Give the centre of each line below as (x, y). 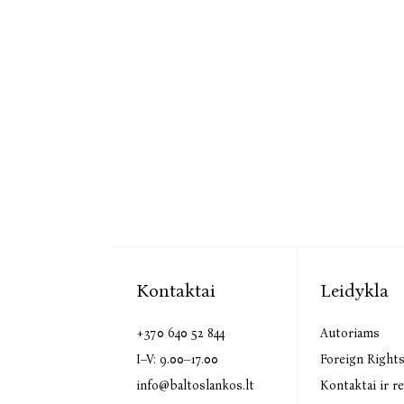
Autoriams (350, 333)
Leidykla (355, 290)
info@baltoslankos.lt (195, 385)
